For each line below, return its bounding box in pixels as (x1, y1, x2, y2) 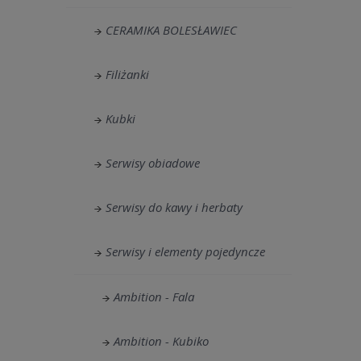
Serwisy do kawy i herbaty (106, 199, 243, 215)
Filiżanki (106, 66, 149, 82)
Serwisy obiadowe (106, 155, 200, 171)
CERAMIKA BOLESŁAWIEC (106, 22, 237, 38)
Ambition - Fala (114, 288, 194, 305)
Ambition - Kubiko (114, 333, 209, 349)
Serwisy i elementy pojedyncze (106, 243, 265, 259)
